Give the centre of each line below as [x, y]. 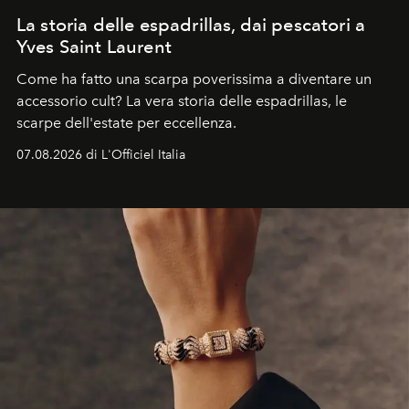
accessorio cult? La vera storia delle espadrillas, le [182, 101]
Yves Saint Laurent [94, 47]
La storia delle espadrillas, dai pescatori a [191, 25]
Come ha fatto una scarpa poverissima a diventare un [194, 79]
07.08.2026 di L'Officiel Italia [101, 155]
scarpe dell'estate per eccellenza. [128, 123]
